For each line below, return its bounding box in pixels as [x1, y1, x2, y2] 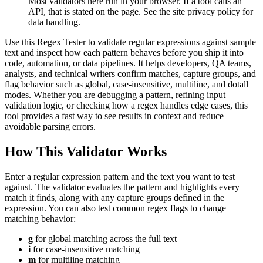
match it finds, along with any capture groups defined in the [5, 192, 224, 203]
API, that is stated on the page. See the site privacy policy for [28, 6, 253, 17]
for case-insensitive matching [31, 244, 140, 254]
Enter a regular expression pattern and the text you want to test [5, 171, 235, 181]
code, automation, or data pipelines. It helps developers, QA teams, [5, 58, 251, 69]
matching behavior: [5, 213, 76, 224]
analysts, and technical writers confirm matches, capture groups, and [5, 69, 256, 79]
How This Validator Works [5, 144, 167, 160]
